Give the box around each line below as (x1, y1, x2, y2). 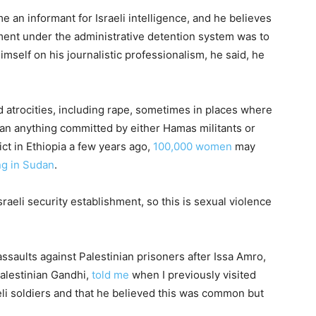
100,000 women (153, 140, 232, 153)
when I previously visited (129, 268, 256, 281)
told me (92, 268, 129, 281)
